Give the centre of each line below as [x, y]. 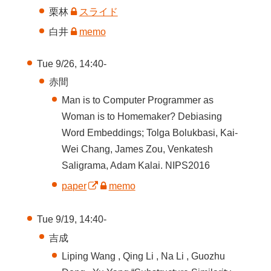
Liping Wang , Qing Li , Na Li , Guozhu [144, 256]
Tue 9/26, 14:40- [71, 64]
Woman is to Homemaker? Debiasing [142, 117]
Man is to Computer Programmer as [138, 100]
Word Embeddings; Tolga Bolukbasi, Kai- [150, 133]
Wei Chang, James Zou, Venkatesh [138, 149]
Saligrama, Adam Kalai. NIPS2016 [136, 166]
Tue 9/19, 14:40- [71, 220]
